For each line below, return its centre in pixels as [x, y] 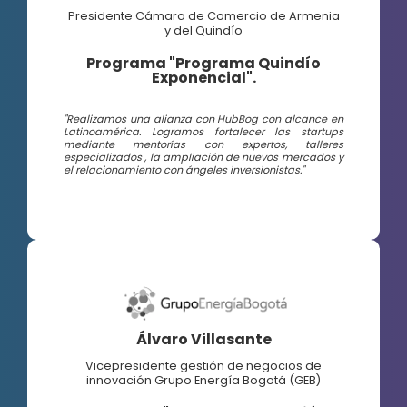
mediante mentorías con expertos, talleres [203, 145]
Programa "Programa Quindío [203, 64]
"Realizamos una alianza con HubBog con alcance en [203, 119]
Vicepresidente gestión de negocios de [203, 365]
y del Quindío [203, 31]
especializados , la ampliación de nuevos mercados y [203, 158]
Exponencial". [203, 78]
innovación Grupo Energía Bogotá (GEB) [203, 380]
